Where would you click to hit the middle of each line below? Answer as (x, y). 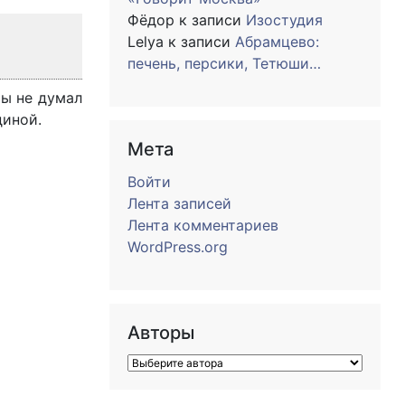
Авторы (161, 333)
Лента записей (179, 203)
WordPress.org (178, 247)
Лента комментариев (203, 225)
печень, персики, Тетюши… (224, 63)
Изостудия (284, 20)
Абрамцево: (277, 42)
